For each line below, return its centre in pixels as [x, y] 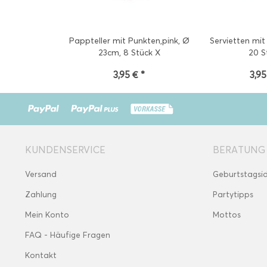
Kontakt [41, 255]
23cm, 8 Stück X [129, 53]
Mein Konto [47, 215]
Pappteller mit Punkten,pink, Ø [129, 41]
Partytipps [233, 195]
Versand [41, 174]
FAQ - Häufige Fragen [68, 235]
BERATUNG [239, 150]
